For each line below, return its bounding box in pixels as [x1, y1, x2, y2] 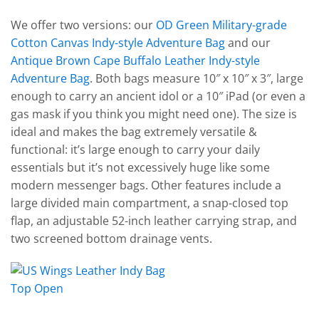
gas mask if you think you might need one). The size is [11, 105, 297, 122]
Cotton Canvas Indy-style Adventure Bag [11, 34, 225, 51]
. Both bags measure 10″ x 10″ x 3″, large [90, 70, 303, 86]
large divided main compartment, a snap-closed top [11, 194, 288, 211]
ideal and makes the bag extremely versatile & [11, 123, 257, 140]
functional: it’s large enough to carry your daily [11, 141, 260, 157]
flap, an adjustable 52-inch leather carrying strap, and [11, 212, 297, 229]
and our [225, 34, 271, 51]
